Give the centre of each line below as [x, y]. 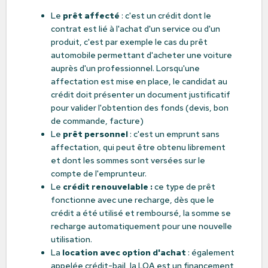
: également [210, 252]
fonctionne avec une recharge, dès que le [132, 200]
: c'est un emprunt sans [173, 134]
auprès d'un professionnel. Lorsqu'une [125, 68]
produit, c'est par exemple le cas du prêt [129, 42]
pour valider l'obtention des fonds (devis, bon [139, 108]
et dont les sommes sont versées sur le [128, 160]
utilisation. [71, 239]
